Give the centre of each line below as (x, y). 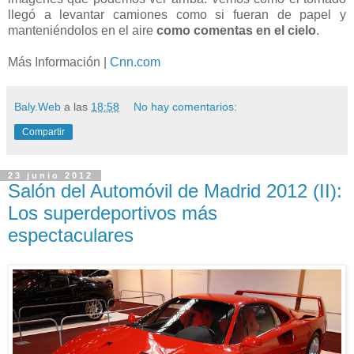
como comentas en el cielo (236, 30)
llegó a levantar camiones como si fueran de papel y (177, 14)
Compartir (43, 132)
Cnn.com (135, 62)
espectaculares (71, 235)
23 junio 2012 (51, 175)
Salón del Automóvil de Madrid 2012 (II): (175, 190)
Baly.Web (38, 106)
